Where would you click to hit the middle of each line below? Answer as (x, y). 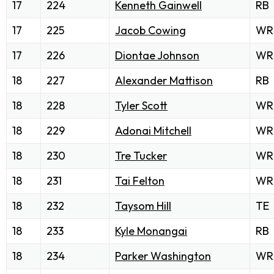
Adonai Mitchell (153, 131)
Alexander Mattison (164, 81)
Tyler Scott (141, 106)
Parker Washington (163, 256)
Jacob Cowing (150, 31)
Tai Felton (140, 181)
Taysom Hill (143, 206)
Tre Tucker (141, 156)
